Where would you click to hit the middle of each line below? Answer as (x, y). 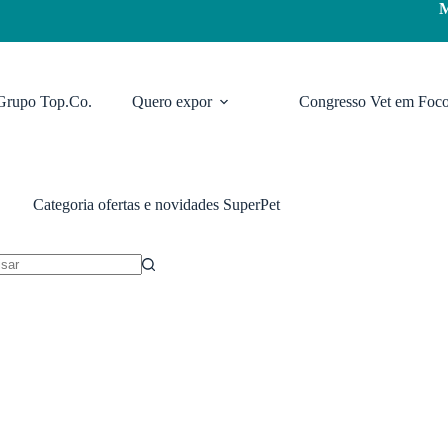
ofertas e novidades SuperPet (187, 204)
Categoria (64, 204)
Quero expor (171, 101)
